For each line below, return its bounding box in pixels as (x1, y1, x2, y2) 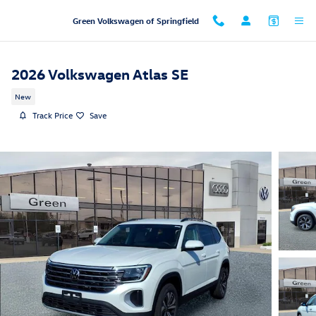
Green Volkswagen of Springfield (72, 15, 199, 26)
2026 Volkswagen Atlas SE (11, 64, 188, 83)
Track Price (32, 109, 73, 121)
